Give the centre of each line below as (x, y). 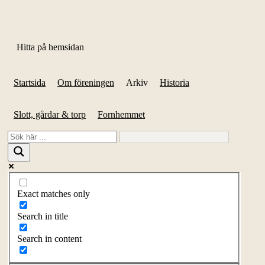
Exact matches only (54, 193)
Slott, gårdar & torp (50, 115)
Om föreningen (86, 83)
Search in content (49, 238)
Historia (174, 83)
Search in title (43, 216)
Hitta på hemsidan (50, 47)
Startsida (30, 83)
